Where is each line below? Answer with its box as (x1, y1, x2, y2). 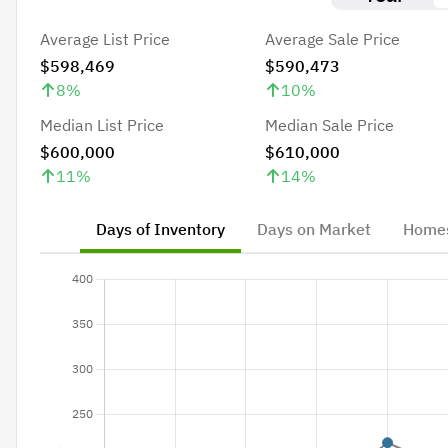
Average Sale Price (265, 28, 400, 49)
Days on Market (256, 218, 371, 239)
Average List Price (39, 28, 170, 49)
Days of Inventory (95, 218, 225, 239)
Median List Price (39, 114, 164, 135)
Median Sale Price (265, 114, 394, 135)
